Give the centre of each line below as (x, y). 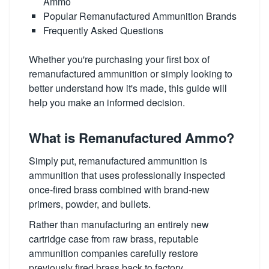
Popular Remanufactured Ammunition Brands (140, 16)
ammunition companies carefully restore (113, 253)
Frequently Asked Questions (103, 30)
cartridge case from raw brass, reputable (114, 239)
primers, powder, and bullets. (90, 204)
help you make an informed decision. (107, 102)
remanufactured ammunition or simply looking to (131, 74)
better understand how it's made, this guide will (128, 88)
